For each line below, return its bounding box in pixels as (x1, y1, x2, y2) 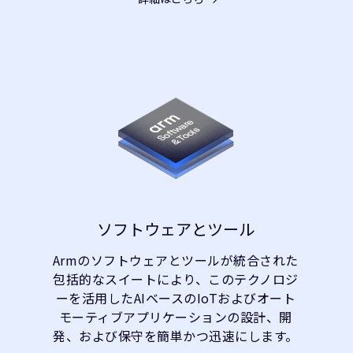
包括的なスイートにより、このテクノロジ (53, 269, 299, 288)
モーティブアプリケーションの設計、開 (58, 307, 292, 326)
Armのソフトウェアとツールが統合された (52, 251, 299, 269)
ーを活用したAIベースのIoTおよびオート (55, 288, 295, 307)
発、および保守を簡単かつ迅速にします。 (53, 326, 299, 345)
